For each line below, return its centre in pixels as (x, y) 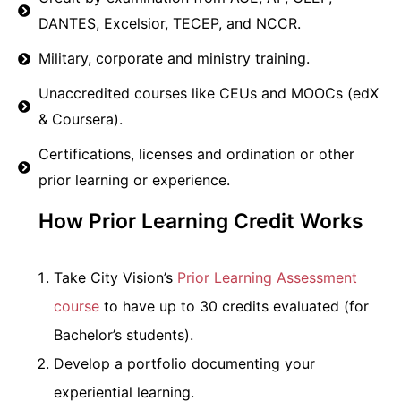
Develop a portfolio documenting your (184, 364)
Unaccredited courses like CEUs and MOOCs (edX (208, 94)
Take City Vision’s (115, 278)
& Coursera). (80, 119)
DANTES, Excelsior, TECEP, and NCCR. (169, 24)
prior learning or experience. (134, 180)
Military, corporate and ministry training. (174, 59)
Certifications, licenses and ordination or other (196, 154)
